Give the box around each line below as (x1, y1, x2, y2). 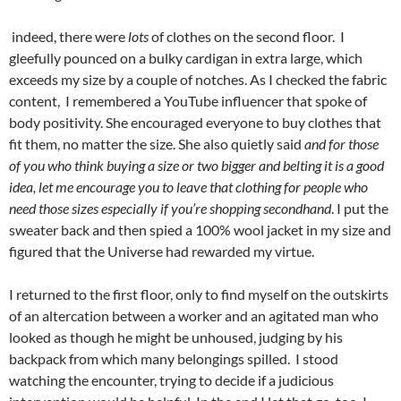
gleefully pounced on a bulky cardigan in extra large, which (9, 49, 363, 67)
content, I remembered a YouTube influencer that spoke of (9, 92, 367, 110)
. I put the (331, 200, 388, 218)
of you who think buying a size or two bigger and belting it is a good (9, 157, 384, 175)
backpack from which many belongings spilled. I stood (9, 350, 338, 368)
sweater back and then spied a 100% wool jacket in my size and (9, 221, 391, 239)
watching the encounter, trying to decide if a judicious (9, 371, 334, 389)
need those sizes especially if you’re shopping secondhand (9, 200, 331, 218)
